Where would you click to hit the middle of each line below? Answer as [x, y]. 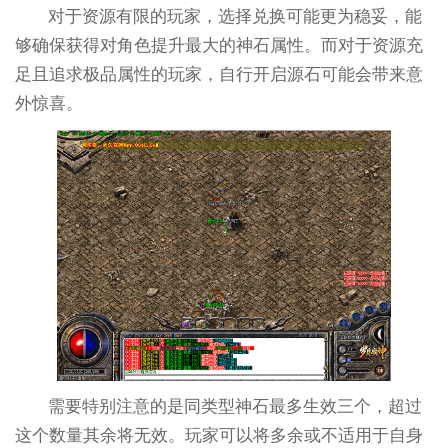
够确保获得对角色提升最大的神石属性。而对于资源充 [218, 46]
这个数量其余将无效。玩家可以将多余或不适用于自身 [218, 436]
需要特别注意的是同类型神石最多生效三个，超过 [235, 407]
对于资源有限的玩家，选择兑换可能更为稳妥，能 [235, 17]
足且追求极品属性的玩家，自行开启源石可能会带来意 [218, 75]
